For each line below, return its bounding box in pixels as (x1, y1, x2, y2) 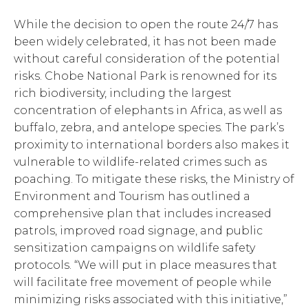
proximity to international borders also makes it (14, 137, 289, 151)
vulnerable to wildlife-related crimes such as (14, 155, 267, 168)
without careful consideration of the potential (14, 52, 280, 65)
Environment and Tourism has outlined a (14, 189, 250, 203)
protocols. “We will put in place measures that (14, 258, 277, 272)
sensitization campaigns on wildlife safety (14, 241, 255, 254)
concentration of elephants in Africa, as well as (14, 103, 282, 117)
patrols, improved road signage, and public (14, 223, 263, 237)
